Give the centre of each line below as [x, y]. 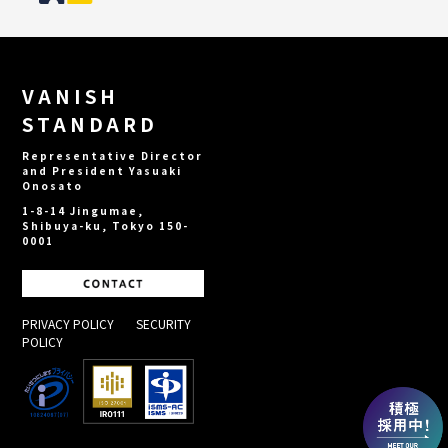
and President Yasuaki [102, 170]
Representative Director [113, 155]
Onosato [53, 185]
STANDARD [90, 123]
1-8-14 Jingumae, [83, 210]
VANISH [71, 95]
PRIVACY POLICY [68, 323]
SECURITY [164, 323]
